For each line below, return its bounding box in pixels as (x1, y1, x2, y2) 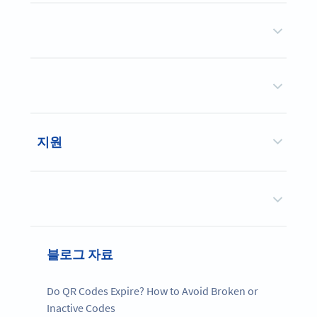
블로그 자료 (47, 246, 114, 263)
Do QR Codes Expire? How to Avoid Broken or (47, 284, 259, 299)
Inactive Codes (47, 301, 116, 316)
